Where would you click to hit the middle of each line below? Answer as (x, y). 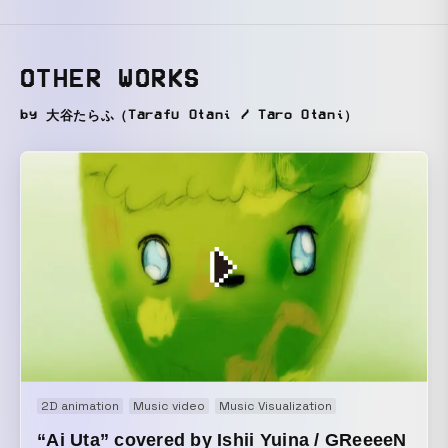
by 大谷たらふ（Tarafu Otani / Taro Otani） (189, 115)
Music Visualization (275, 406)
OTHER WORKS (110, 79)
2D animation (80, 406)
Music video (169, 406)
